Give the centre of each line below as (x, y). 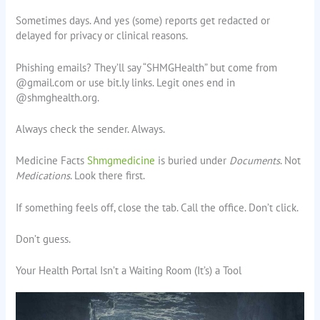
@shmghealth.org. (58, 97)
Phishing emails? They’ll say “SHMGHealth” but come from (147, 67)
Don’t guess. (44, 239)
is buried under (192, 161)
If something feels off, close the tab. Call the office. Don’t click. (157, 207)
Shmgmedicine (121, 161)
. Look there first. (108, 176)
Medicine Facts (52, 161)
